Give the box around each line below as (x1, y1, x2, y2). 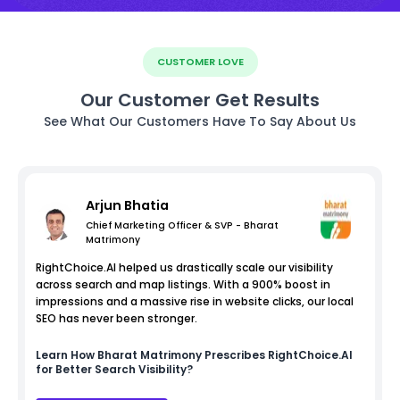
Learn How (36, 346, 97, 362)
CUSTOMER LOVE (156, 54, 244, 69)
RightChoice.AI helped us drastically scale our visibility (36, 259, 333, 275)
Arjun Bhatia (86, 196, 169, 214)
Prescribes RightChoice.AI (202, 346, 353, 362)
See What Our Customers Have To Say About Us (44, 112, 356, 130)
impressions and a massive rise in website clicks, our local (36, 293, 354, 309)
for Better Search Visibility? (36, 361, 193, 377)
